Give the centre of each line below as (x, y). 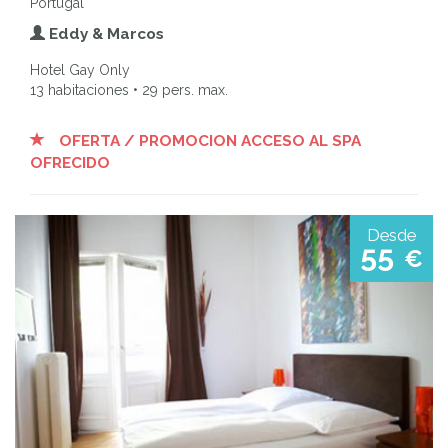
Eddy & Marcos (104, 34)
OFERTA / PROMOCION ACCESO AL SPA (208, 141)
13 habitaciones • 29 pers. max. (129, 90)
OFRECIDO (70, 163)
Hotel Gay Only (80, 70)
